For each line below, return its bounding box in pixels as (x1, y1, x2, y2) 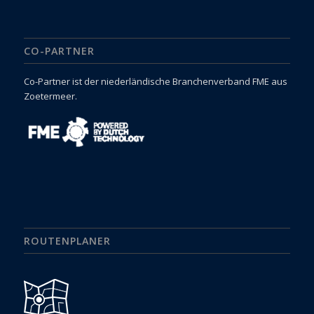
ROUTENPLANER (23, 234, 111, 248)
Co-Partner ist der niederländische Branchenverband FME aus (23, 75, 287, 88)
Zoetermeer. (23, 90, 77, 103)
